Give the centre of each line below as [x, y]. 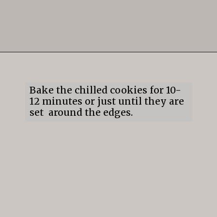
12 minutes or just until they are [107, 101]
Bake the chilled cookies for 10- [105, 90]
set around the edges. [81, 113]
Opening [40, 66]
